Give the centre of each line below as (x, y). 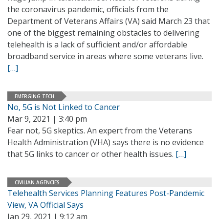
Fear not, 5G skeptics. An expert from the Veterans (100, 131)
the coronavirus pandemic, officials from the (88, 9)
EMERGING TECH (34, 96)
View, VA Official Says (45, 205)
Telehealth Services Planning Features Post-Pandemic (106, 193)
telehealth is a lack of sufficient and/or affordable (97, 44)
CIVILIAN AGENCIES (37, 182)
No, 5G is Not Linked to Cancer (64, 107)
